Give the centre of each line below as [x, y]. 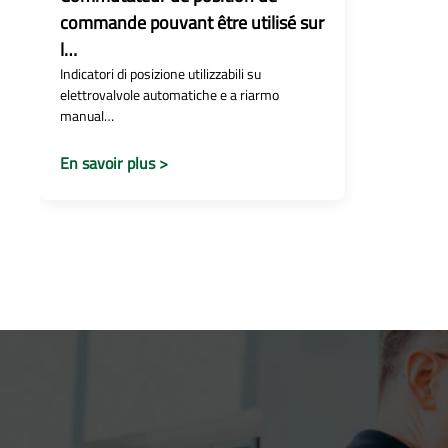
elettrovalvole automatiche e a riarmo [169, 94]
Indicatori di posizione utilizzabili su [160, 73]
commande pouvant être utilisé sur [192, 22]
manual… [87, 115]
